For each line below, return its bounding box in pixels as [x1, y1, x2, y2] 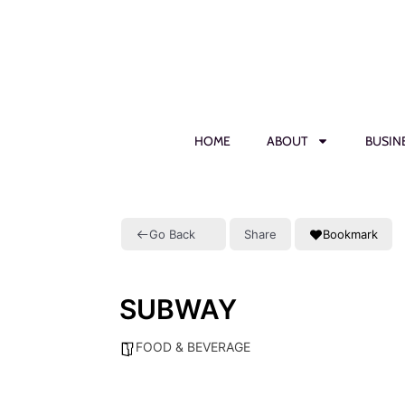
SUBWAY [119, 293, 237, 325]
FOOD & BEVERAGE [136, 339, 250, 354]
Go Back [149, 226, 195, 241]
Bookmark [323, 226, 378, 241]
